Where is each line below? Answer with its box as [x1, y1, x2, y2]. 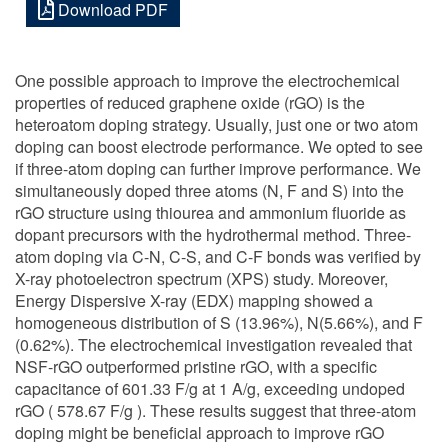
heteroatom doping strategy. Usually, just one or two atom [15, 113, 418, 136]
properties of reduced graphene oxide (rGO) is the [15, 91, 365, 114]
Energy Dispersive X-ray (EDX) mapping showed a [15, 289, 373, 312]
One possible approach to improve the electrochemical [15, 69, 400, 92]
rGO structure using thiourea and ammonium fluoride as [15, 201, 406, 224]
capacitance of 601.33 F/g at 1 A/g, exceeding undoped [15, 377, 405, 400]
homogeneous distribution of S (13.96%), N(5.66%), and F [15, 311, 423, 334]
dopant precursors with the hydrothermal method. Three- [15, 223, 411, 246]
